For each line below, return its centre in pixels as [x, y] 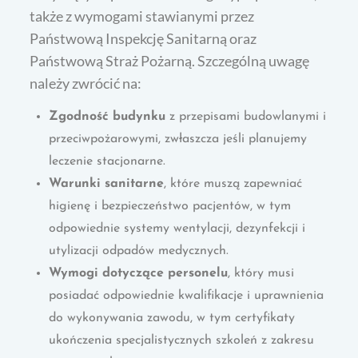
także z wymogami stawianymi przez [142, 16]
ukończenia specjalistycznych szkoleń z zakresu [182, 340]
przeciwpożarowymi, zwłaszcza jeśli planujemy [178, 139]
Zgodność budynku [107, 116]
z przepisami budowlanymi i [246, 116]
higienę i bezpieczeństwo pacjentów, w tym [170, 206]
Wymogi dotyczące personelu [139, 273]
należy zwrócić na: [86, 83]
